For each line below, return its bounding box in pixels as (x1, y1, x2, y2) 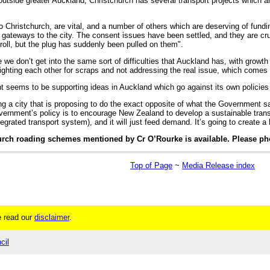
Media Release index (182, 160, 256, 170)
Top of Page (130, 160, 173, 170)
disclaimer (34, 213, 69, 222)
